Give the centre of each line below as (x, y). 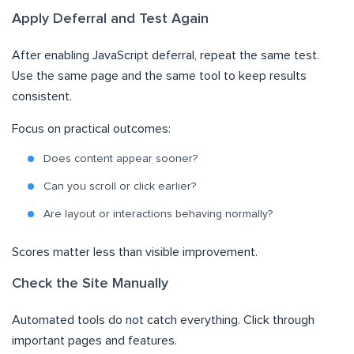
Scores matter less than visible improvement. (135, 252)
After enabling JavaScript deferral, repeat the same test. (166, 56)
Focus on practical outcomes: (91, 129)
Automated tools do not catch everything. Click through (163, 320)
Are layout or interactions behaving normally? (158, 215)
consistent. (42, 97)
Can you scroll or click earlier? (120, 187)
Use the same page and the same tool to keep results (159, 76)
